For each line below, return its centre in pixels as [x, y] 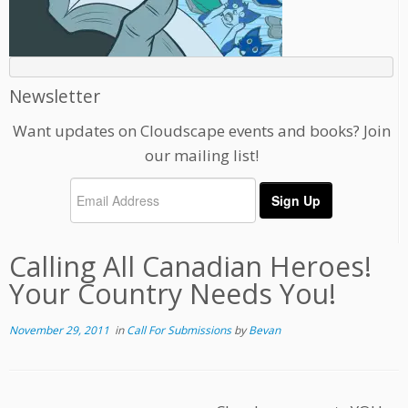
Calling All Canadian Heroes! [190, 267]
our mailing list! [201, 156]
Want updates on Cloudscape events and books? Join [201, 131]
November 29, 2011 [59, 331]
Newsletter [55, 97]
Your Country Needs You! [173, 294]
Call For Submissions [180, 331]
